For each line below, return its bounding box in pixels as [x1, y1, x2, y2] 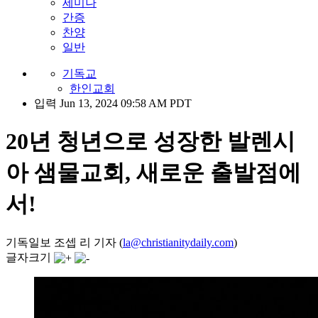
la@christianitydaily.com [123, 236, 234, 248]
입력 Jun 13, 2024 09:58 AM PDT [34, 97, 192, 109]
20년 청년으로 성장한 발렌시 [6, 128, 295, 155]
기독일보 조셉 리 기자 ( [6, 236, 123, 248]
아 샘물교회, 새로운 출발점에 [6, 160, 301, 186]
